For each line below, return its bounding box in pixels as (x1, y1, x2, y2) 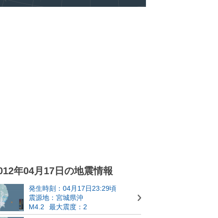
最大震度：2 (49, 203, 87, 211)
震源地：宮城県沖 (29, 194, 83, 201)
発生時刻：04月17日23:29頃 (29, 184, 116, 192)
